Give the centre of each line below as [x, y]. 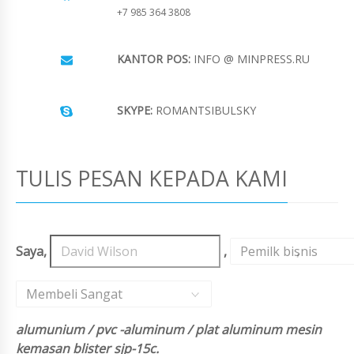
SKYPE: [135, 111]
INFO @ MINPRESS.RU [250, 59]
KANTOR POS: [154, 59]
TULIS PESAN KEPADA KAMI [152, 179]
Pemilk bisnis [279, 252]
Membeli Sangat [74, 294]
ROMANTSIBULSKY [204, 111]
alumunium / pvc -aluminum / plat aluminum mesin [169, 330]
